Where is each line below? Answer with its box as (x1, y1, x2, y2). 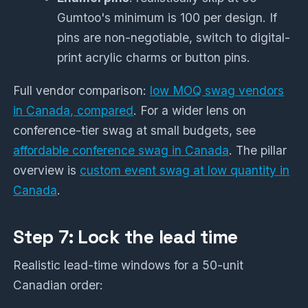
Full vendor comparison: (13, 83, 151, 98)
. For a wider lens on (133, 103, 247, 118)
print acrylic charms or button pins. (57, 50, 251, 65)
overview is (13, 163, 80, 178)
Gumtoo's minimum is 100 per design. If (57, 10, 278, 25)
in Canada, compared (13, 103, 134, 118)
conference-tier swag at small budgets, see (13, 123, 256, 138)
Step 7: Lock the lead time (13, 225, 239, 249)
